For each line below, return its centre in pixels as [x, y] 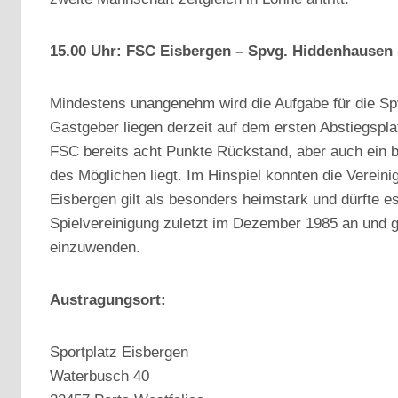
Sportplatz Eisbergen [119, 352]
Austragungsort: [108, 300]
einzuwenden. [95, 247]
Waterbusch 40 [99, 376]
